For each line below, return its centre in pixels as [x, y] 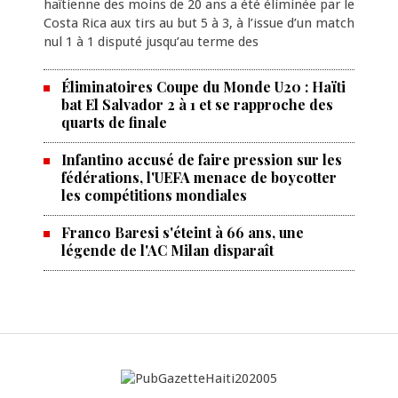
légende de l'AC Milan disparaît [167, 250]
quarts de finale [114, 122]
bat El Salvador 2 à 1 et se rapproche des [197, 104]
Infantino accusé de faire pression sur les [201, 159]
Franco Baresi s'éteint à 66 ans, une [182, 232]
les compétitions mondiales [154, 195]
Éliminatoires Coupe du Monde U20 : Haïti [203, 87]
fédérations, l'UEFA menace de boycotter [199, 177]
